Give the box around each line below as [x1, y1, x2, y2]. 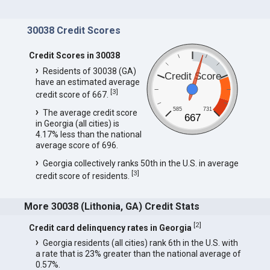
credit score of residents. [35, 171, 131, 181]
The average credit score [42, 107, 137, 118]
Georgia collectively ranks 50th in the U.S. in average [42, 158, 239, 168]
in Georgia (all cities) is [35, 118, 119, 128]
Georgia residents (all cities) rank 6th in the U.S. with [42, 238, 238, 248]
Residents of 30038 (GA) [42, 66, 136, 76]
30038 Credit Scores [27, 25, 121, 37]
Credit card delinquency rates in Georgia [28, 222, 192, 233]
